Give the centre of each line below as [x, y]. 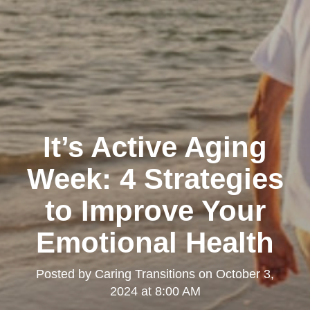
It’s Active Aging [155, 147]
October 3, [245, 274]
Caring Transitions [145, 274]
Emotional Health [155, 242]
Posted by [65, 274]
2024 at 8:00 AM [155, 291]
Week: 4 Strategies [155, 179]
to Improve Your [155, 210]
